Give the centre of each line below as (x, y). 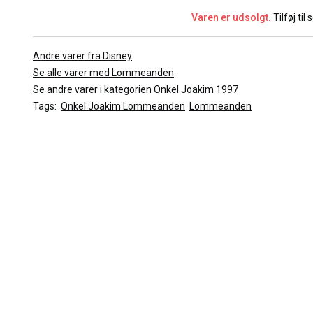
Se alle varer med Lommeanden (103, 73)
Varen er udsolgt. (232, 17)
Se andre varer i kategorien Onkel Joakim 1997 (136, 89)
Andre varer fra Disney (82, 56)
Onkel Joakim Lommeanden (123, 106)
